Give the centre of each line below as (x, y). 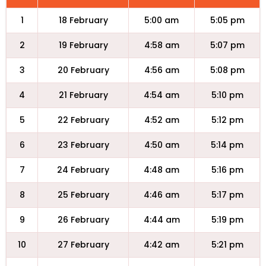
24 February (83, 170)
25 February (83, 195)
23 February (83, 145)
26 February (83, 220)
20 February (83, 70)
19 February (83, 45)
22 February (83, 120)
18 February (83, 20)
